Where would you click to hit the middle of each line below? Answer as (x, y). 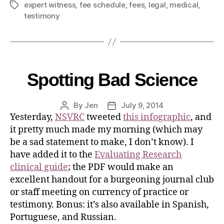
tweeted (104, 117)
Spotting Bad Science (112, 80)
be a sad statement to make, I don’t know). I (102, 142)
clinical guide (39, 167)
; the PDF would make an (121, 167)
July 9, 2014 (142, 105)
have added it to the (52, 155)
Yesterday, (32, 117)
